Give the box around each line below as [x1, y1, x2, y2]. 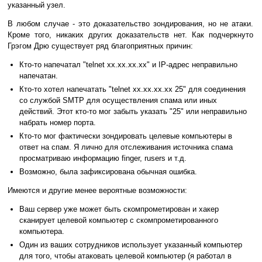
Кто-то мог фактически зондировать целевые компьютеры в [19, 132, 232, 141]
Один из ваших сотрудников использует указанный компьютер [19, 240, 242, 250]
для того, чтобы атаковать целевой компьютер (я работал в [19, 251, 232, 261]
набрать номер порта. [19, 118, 96, 127]
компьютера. [19, 227, 64, 236]
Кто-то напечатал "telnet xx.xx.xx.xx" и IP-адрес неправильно [19, 60, 237, 70]
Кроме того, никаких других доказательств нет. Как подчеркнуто [8, 30, 253, 40]
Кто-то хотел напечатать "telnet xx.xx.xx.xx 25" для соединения [19, 85, 246, 94]
